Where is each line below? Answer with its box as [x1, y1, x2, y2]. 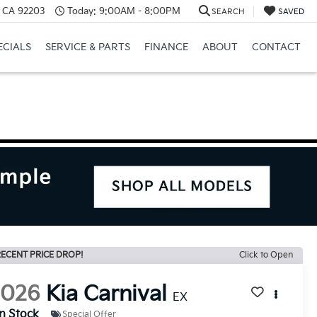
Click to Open [239, 249, 293, 260]
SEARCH [211, 6, 245, 16]
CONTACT [251, 41, 301, 54]
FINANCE [144, 41, 188, 54]
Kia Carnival [46, 281, 168, 307]
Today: [67, 5, 96, 17]
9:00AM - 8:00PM [96, 5, 180, 17]
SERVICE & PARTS [45, 41, 130, 54]
